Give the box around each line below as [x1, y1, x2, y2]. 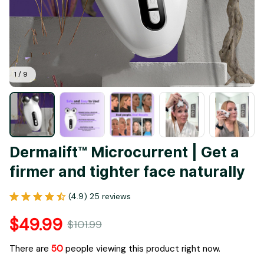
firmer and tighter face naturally [9, 158, 245, 186]
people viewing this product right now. [63, 242, 220, 255]
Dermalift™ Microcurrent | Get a [9, 138, 239, 166]
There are [9, 242, 51, 255]
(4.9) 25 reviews [68, 190, 131, 202]
